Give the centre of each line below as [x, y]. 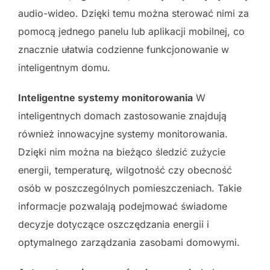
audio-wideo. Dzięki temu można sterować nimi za [133, 14]
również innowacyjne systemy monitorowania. [123, 134]
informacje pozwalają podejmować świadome [123, 206]
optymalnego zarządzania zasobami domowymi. [129, 243]
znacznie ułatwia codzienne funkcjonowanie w [124, 50]
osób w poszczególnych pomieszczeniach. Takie [130, 188]
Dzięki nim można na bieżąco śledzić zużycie [122, 152]
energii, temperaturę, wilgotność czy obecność [125, 170]
